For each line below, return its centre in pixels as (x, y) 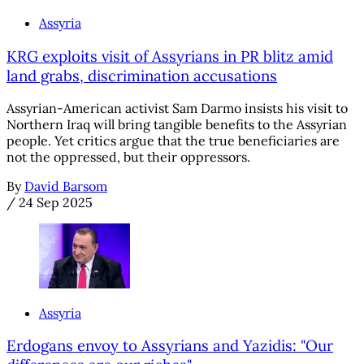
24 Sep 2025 (56, 203)
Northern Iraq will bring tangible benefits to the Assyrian (177, 125)
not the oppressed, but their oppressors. (128, 157)
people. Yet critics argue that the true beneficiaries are (173, 141)
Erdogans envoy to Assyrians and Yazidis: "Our (170, 346)
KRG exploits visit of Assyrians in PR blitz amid (170, 56)
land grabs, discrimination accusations (142, 75)
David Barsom (66, 186)
